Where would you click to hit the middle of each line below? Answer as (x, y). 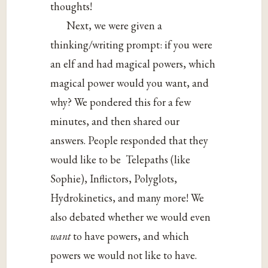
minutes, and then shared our (115, 121)
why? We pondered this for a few (121, 102)
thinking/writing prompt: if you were (132, 44)
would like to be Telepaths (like (121, 159)
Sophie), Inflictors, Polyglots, (114, 178)
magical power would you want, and (130, 83)
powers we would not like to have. (124, 255)
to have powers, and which (131, 236)
